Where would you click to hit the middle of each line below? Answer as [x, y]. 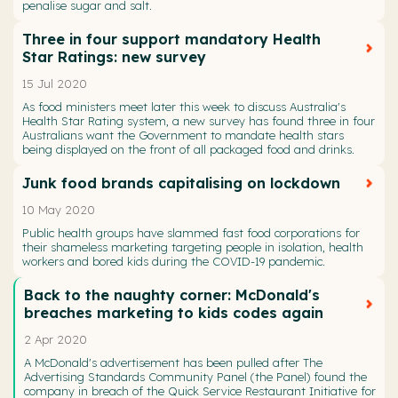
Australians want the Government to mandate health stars [183, 135]
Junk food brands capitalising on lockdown [181, 183]
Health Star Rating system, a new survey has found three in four [199, 121]
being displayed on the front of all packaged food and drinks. [188, 150]
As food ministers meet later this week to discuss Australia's [184, 107]
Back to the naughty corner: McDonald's [172, 295]
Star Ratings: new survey [114, 56]
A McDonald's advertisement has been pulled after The [173, 363]
